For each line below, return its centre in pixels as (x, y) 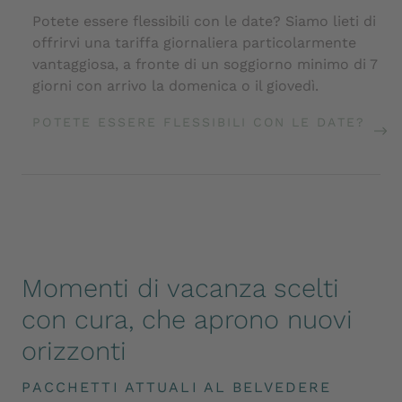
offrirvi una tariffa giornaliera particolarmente (195, 42)
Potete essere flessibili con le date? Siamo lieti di (205, 21)
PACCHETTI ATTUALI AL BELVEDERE (177, 387)
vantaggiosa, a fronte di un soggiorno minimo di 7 (205, 64)
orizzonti (74, 350)
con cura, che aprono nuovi (188, 319)
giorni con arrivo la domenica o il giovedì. (176, 85)
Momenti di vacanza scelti (181, 288)
